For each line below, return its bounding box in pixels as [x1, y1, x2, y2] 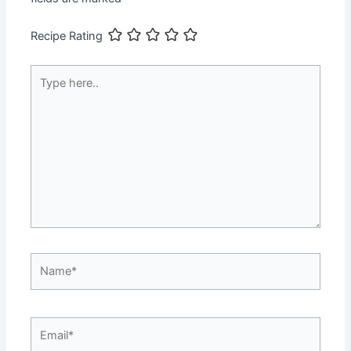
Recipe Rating [31, 29, 103, 44]
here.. [30, 84, 60, 99]
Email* [30, 318, 64, 333]
